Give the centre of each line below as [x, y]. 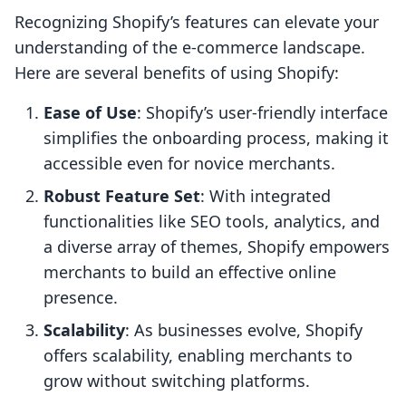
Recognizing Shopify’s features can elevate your [197, 22]
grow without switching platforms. [177, 381]
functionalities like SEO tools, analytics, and [212, 222]
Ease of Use [90, 113]
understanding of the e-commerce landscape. [190, 48]
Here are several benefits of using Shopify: [177, 73]
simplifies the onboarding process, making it [216, 138]
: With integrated [266, 196]
